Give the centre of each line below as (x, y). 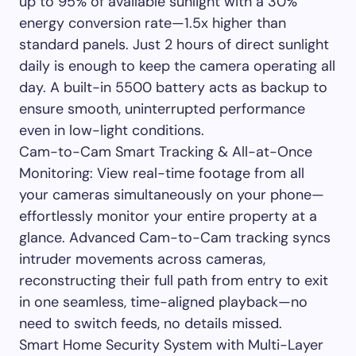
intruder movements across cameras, (142, 259)
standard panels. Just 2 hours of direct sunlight (174, 44)
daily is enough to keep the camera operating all (177, 66)
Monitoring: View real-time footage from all (162, 173)
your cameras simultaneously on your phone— (172, 194)
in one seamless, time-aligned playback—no (163, 302)
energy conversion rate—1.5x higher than (153, 23)
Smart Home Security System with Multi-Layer (171, 344)
